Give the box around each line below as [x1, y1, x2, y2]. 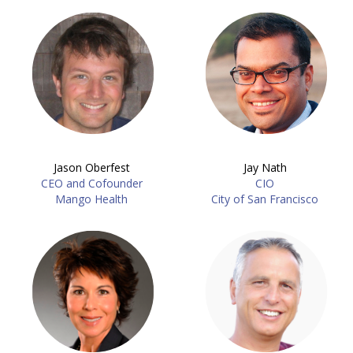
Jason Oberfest [53, 160, 130, 175]
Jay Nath [243, 160, 287, 175]
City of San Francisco [211, 191, 318, 206]
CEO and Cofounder [40, 176, 143, 191]
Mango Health [55, 191, 128, 206]
